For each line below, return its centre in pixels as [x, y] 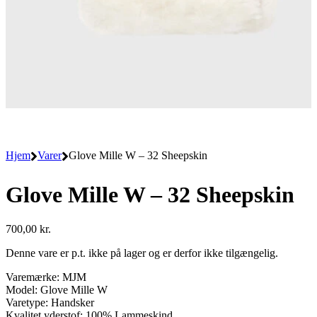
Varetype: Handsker [50, 302]
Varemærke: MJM [46, 277]
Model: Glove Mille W [57, 290]
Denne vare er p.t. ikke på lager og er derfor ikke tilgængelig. [142, 253]
